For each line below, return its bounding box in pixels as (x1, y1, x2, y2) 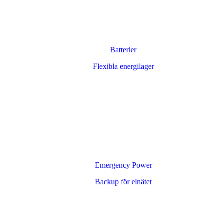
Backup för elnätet (95, 177, 152, 186)
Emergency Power (94, 161, 152, 169)
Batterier (110, 45, 136, 54)
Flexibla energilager (92, 62, 154, 70)
